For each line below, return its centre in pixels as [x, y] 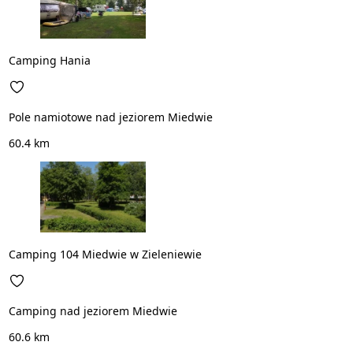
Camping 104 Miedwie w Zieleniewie [105, 255]
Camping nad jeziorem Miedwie [93, 311]
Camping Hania [49, 61]
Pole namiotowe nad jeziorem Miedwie [110, 117]
